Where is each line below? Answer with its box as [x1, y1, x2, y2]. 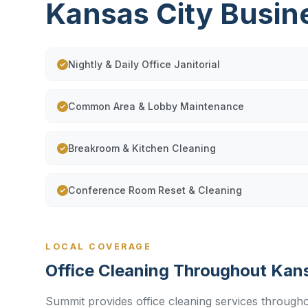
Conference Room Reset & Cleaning [68, 184, 242, 196]
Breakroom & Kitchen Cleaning [68, 142, 216, 154]
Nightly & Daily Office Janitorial [68, 58, 220, 70]
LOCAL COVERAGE [45, 241, 151, 252]
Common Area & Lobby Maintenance [68, 100, 244, 112]
